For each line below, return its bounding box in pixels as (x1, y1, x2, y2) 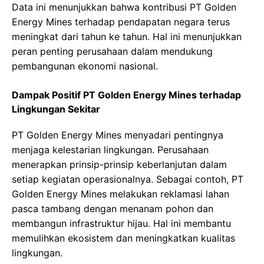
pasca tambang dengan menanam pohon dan (12, 203, 213, 215)
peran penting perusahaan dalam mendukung (12, 45, 213, 58)
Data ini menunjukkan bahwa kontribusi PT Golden (12, 1, 236, 14)
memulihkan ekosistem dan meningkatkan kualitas (12, 232, 235, 245)
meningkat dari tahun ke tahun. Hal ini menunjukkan (12, 31, 242, 43)
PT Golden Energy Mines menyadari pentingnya (12, 129, 223, 141)
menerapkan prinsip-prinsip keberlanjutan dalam (12, 159, 227, 171)
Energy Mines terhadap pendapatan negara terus (12, 16, 230, 28)
